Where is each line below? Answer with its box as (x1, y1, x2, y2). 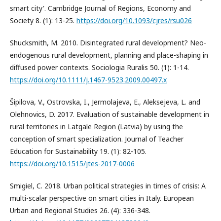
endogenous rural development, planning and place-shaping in (10, 50, 208, 60)
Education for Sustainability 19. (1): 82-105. (10, 147, 147, 156)
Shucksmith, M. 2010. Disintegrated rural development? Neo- (10, 38, 206, 48)
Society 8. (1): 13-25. (10, 16, 76, 26)
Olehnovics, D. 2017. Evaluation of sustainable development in (10, 110, 209, 119)
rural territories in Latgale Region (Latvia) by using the (10, 122, 183, 132)
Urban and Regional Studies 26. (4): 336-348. (10, 206, 150, 216)
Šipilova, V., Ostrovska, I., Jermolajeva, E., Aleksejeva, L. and (10, 97, 200, 107)
